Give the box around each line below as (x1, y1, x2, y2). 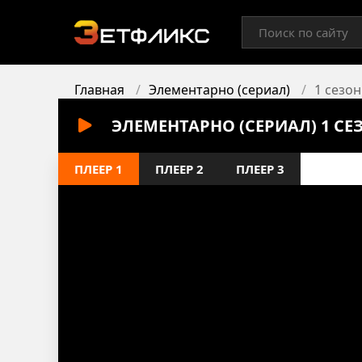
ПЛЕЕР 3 (236, 161, 284, 177)
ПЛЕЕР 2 (155, 161, 204, 177)
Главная (74, 81, 124, 99)
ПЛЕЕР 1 (74, 161, 123, 177)
